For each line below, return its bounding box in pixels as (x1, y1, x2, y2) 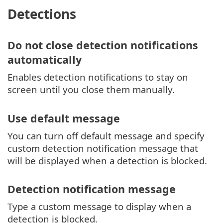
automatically (7, 52, 82, 67)
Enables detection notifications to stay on (7, 71, 188, 84)
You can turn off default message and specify (7, 129, 205, 142)
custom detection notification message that (7, 141, 198, 154)
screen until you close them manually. (7, 83, 175, 96)
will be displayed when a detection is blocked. (7, 154, 207, 167)
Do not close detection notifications (7, 38, 198, 53)
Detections (7, 4, 76, 23)
